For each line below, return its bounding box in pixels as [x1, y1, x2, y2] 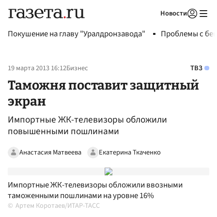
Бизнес [66, 63, 88, 74]
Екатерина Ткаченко [99, 147, 161, 157]
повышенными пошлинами [8, 124, 119, 139]
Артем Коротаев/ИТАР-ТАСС [15, 201, 100, 211]
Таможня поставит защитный [8, 77, 199, 93]
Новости [160, 8, 187, 18]
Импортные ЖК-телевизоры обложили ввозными [8, 179, 183, 191]
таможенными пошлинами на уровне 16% [8, 190, 154, 202]
